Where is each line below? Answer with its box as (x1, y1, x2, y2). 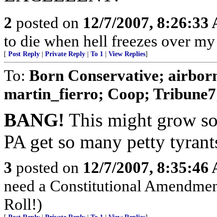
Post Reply (8, 50, 40, 58)
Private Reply (45, 50, 85, 58)
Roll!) (4, 195, 42, 213)
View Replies (108, 50, 145, 58)
